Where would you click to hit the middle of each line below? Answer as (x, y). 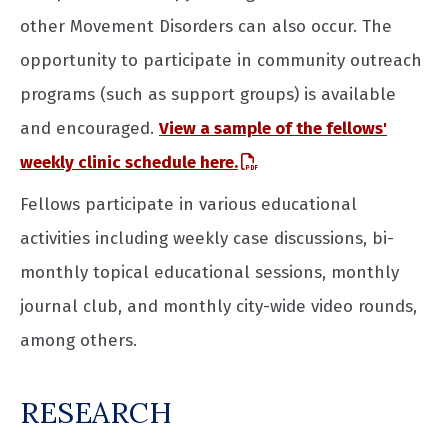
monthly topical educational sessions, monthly (209, 273)
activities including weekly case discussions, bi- (207, 239)
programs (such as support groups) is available (208, 94)
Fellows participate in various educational (188, 205)
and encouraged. (89, 128)
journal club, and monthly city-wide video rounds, (218, 307)
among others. (78, 341)
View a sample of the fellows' (273, 128)
